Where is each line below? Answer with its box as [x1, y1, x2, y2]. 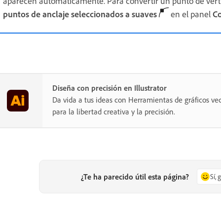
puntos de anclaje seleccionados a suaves [3, 8, 157, 19]
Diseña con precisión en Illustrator [52, 83, 167, 93]
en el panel [169, 8, 213, 19]
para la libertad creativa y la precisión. [52, 107, 175, 116]
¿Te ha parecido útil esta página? [81, 172, 189, 182]
